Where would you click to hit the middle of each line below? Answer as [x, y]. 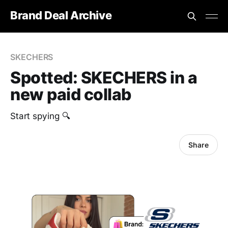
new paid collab [71, 94]
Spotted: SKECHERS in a [104, 78]
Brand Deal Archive [61, 15]
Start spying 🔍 [40, 116]
